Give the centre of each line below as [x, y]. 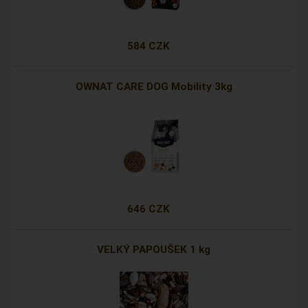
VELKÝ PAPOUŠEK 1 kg [154, 250]
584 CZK [148, 46]
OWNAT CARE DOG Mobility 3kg [154, 87]
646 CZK [148, 209]
